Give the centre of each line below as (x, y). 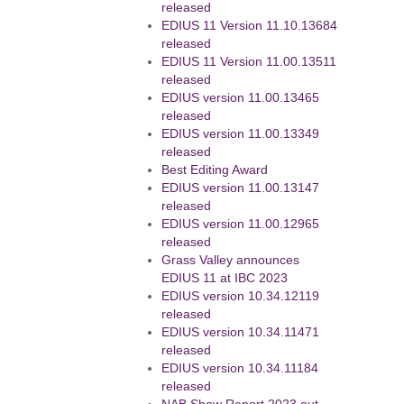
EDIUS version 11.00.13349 (241, 134)
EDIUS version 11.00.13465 (241, 98)
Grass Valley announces (231, 260)
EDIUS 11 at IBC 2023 (225, 278)
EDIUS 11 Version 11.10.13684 (250, 26)
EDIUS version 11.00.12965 (241, 224)
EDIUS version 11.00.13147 (241, 188)
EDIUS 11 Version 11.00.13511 (249, 62)
